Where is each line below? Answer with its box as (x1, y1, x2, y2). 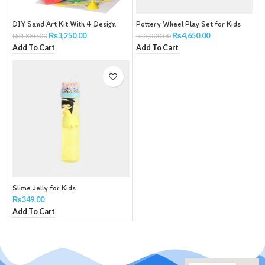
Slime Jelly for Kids (12, 183, 76, 192)
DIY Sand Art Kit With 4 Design (12, 20, 116, 29)
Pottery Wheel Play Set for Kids (135, 20, 241, 29)
